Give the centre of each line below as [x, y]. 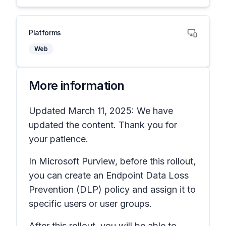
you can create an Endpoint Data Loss [109, 175]
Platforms [45, 33]
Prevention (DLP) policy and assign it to [112, 189]
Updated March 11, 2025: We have [101, 111]
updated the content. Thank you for [103, 125]
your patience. [59, 139]
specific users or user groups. [90, 204]
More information [77, 86]
